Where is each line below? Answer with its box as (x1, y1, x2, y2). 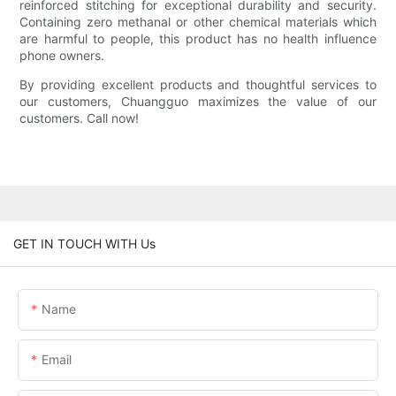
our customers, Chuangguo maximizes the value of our (19, 94, 377, 110)
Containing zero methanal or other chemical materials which (19, 14, 377, 30)
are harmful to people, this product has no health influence (19, 31, 377, 47)
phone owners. (19, 48, 105, 64)
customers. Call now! (19, 110, 140, 126)
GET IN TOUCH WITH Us (13, 235, 156, 251)
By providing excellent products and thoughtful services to (19, 77, 377, 93)
